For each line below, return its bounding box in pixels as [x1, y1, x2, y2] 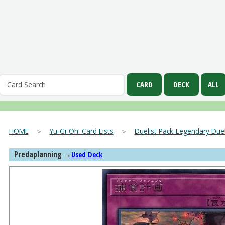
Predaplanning [14, 148, 62, 160]
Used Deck [71, 149, 102, 159]
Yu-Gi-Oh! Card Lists [49, 126, 114, 136]
